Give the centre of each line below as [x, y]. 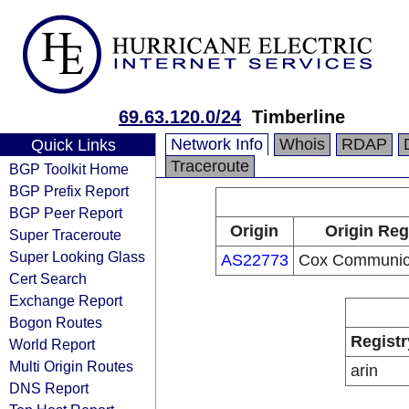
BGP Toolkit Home [69, 169]
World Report [52, 344]
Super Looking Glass [77, 257]
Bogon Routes [56, 322]
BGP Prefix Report [69, 191]
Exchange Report [66, 300]
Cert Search [48, 278]
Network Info [217, 144]
